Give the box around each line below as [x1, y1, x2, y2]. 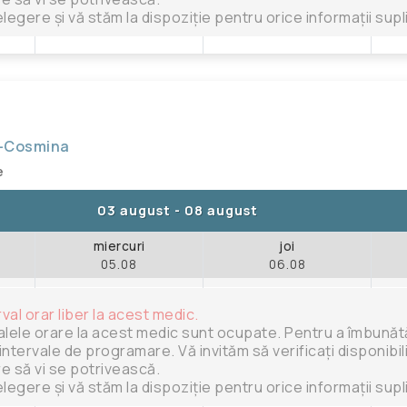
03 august [97, 201, 171, 219]
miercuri [93, 237, 145, 254]
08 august [184, 201, 258, 219]
